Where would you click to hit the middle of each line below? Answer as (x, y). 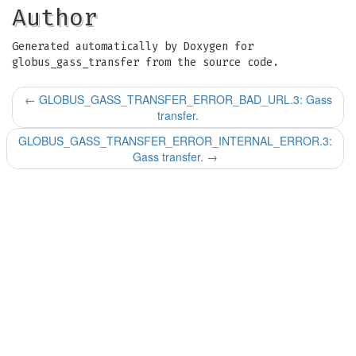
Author (55, 17)
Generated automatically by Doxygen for (133, 46)
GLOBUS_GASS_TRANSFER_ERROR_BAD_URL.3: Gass (184, 99)
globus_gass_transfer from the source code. (145, 62)
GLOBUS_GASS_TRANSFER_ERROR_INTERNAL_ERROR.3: (175, 141)
